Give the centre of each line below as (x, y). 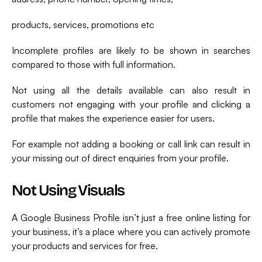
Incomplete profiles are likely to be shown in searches (131, 50)
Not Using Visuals (68, 190)
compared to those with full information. (94, 64)
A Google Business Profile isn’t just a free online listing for (131, 217)
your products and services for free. (85, 245)
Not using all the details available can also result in (131, 90)
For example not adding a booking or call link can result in (131, 144)
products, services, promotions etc (83, 24)
